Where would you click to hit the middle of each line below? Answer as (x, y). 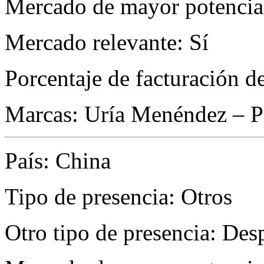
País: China (58, 161)
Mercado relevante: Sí (107, 42)
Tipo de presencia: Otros (118, 197)
